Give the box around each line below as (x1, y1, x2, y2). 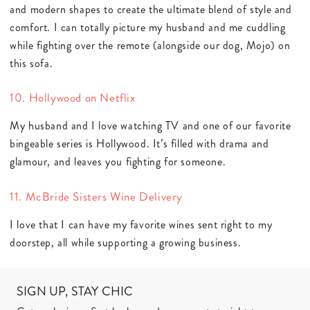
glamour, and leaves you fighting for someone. (10, 154, 226, 170)
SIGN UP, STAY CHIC (17, 282, 134, 300)
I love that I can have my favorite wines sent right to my (10, 216, 273, 232)
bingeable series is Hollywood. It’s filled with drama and (10, 136, 269, 152)
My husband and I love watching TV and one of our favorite (10, 118, 291, 134)
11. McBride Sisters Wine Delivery (10, 188, 183, 205)
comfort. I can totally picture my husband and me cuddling (10, 19, 286, 35)
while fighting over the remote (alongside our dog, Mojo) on (10, 37, 291, 53)
